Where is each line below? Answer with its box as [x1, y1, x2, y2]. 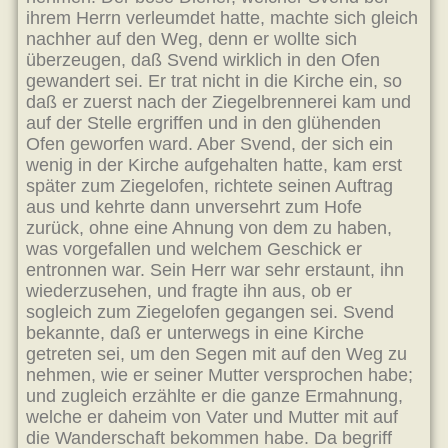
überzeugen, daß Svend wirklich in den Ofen [26, 50, 380, 70]
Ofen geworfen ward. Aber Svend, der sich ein [26, 134, 393, 154]
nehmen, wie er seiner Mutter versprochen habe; [26, 365, 413, 385]
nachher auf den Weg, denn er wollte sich [26, 29, 357, 49]
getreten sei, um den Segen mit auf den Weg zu [26, 344, 407, 364]
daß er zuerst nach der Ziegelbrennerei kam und [26, 92, 411, 112]
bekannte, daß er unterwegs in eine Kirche [26, 323, 364, 343]
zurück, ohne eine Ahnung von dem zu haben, [26, 218, 392, 238]
